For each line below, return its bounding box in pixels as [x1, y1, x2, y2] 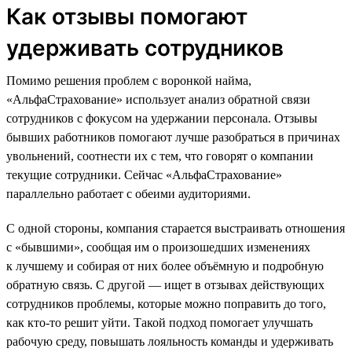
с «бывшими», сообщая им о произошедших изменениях [6, 240, 310, 254]
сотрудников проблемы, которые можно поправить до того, [6, 296, 326, 310]
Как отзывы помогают [6, 2, 247, 30]
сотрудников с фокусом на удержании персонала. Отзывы [6, 111, 317, 125]
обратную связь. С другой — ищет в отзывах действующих [6, 277, 324, 291]
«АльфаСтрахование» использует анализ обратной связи [6, 92, 310, 106]
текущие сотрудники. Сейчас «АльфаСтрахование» [6, 167, 282, 181]
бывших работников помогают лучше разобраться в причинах [6, 130, 340, 144]
